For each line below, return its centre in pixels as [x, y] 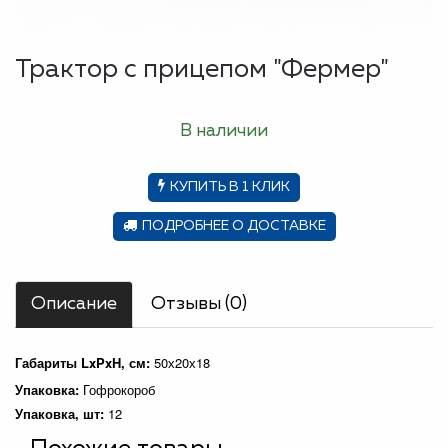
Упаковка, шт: [61, 413]
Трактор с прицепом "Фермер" [202, 70]
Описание [74, 304]
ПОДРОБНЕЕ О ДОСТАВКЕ [233, 226]
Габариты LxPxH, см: [84, 362]
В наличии [224, 131]
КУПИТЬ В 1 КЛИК [230, 187]
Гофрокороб [119, 389]
